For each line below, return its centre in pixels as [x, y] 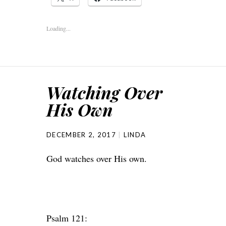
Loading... [59, 28]
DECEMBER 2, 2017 [81, 135]
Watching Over [104, 92]
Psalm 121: [67, 218]
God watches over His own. [97, 158]
